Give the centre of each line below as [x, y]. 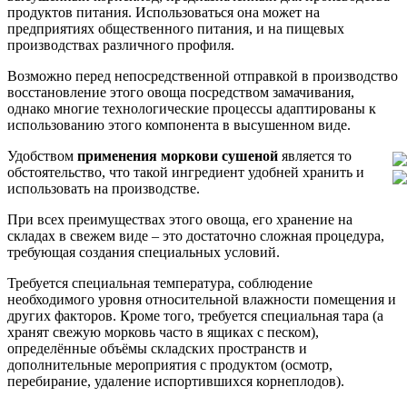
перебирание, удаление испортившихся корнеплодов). [176, 381]
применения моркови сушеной [179, 155]
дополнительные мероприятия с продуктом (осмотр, [170, 364]
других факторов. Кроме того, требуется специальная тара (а [195, 315]
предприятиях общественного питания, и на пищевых [176, 28]
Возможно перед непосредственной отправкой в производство [203, 75]
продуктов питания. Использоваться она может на [164, 12]
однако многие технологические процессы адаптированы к [192, 108]
